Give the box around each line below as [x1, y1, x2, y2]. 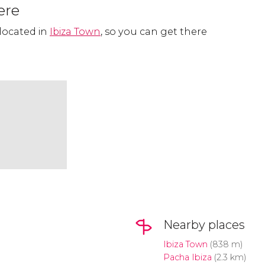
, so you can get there [101, 26, 207, 37]
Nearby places [163, 218, 245, 232]
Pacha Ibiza [163, 252, 212, 263]
